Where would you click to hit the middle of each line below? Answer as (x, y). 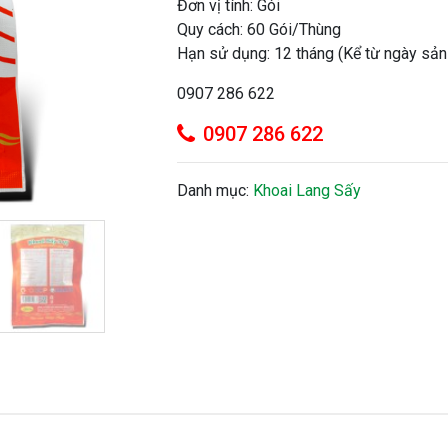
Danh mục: (215, 190)
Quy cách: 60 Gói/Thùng (259, 29)
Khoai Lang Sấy (307, 190)
